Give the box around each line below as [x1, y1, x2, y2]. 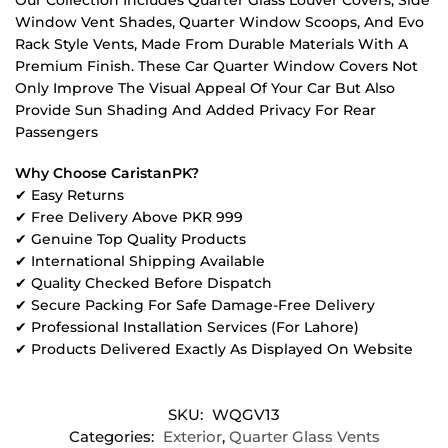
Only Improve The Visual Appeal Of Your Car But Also [15, 78, 395, 97]
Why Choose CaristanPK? [15, 164, 199, 183]
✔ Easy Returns [15, 186, 124, 205]
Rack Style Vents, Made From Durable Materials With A [15, 34, 408, 53]
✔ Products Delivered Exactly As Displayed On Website [15, 340, 413, 359]
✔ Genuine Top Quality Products [15, 230, 246, 249]
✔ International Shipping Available [15, 252, 265, 271]
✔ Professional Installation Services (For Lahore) [15, 318, 359, 337]
